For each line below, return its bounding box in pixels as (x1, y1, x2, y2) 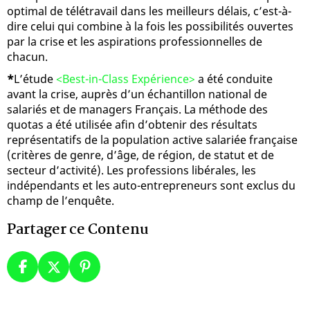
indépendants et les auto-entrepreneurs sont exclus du (7, 177, 295, 193)
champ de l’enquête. (7, 192, 114, 208)
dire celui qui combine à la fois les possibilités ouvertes (7, 18, 293, 34)
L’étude (14, 71, 56, 86)
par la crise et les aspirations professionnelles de (7, 33, 262, 49)
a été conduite (195, 71, 273, 86)
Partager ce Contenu (7, 217, 149, 241)
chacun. (7, 48, 48, 64)
